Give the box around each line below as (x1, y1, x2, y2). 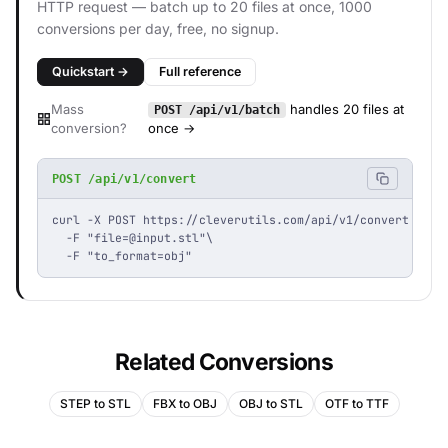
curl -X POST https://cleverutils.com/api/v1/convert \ (52, 212, 423, 227)
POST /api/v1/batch (154, 103, 281, 117)
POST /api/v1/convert (52, 171, 197, 186)
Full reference (159, 64, 241, 79)
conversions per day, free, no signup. (37, 20, 279, 37)
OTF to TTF (324, 396, 389, 411)
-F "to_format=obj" (52, 248, 192, 263)
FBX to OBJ (152, 396, 217, 411)
